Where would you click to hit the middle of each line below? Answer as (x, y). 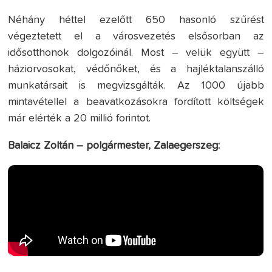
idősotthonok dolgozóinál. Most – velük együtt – (136, 53)
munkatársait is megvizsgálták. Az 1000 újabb (136, 85)
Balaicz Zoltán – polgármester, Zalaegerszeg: (114, 145)
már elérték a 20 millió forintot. (80, 118)
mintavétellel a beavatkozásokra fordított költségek (136, 102)
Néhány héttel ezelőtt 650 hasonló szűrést (136, 20)
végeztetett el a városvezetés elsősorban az (136, 36)
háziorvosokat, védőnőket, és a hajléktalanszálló (136, 69)
